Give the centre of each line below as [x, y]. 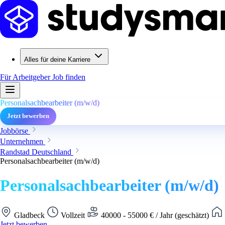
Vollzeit [73, 215]
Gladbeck [29, 215]
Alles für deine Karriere [57, 60]
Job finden [69, 77]
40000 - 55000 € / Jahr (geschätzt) [155, 215]
